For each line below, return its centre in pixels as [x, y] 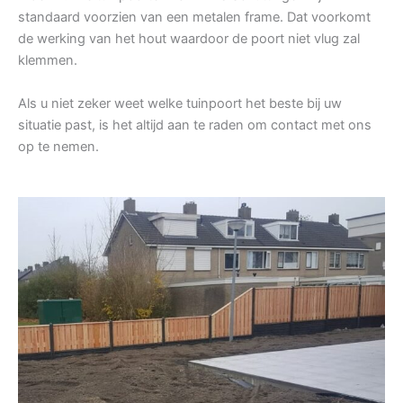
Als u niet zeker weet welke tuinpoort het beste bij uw [180, 104]
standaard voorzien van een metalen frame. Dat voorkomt [194, 18]
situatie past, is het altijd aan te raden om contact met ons [195, 125]
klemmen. [48, 61]
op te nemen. [58, 147]
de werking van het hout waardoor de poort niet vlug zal [189, 39]
